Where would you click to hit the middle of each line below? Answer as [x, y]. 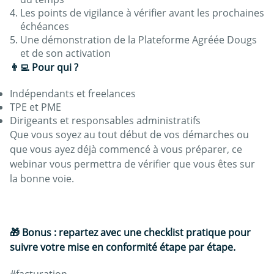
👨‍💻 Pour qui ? [44, 67]
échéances [45, 26]
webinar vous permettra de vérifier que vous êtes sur [132, 164]
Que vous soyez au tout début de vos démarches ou [129, 135]
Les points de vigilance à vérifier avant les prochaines [142, 13]
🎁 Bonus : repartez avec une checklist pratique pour [130, 232]
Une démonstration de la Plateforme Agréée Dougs [139, 40]
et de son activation [65, 53]
